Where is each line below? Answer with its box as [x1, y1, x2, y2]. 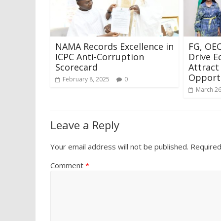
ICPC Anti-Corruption [55, 50, 144, 63]
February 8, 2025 [63, 74, 110, 83]
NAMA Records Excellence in [55, 40, 174, 52]
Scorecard [55, 61, 98, 73]
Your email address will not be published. [50, 141, 188, 151]
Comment [50, 160, 85, 170]
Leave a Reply [50, 117, 119, 132]
